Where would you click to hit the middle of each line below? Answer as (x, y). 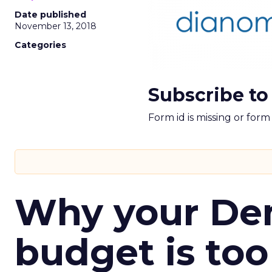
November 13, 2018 (56, 26)
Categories (40, 45)
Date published (50, 15)
